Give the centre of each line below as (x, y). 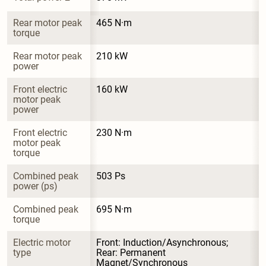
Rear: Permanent (132, 252)
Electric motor (43, 242)
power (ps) (35, 186)
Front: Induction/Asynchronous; (163, 242)
